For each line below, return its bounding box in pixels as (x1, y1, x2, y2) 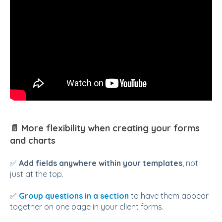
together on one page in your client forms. (10, 202, 164, 212)
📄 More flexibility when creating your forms (10, 122, 200, 134)
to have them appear (131, 191, 209, 201)
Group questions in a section (19, 191, 129, 201)
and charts (10, 134, 55, 146)
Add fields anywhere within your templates (19, 158, 182, 168)
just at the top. (10, 169, 63, 179)
